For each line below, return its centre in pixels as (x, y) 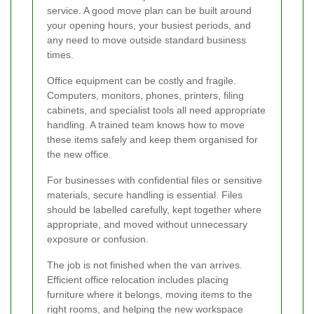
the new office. (79, 154)
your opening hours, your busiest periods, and (149, 25)
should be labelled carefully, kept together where (154, 209)
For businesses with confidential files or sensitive (155, 180)
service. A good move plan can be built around (149, 10)
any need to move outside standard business (146, 40)
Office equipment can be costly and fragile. (142, 80)
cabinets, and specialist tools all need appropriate (156, 110)
